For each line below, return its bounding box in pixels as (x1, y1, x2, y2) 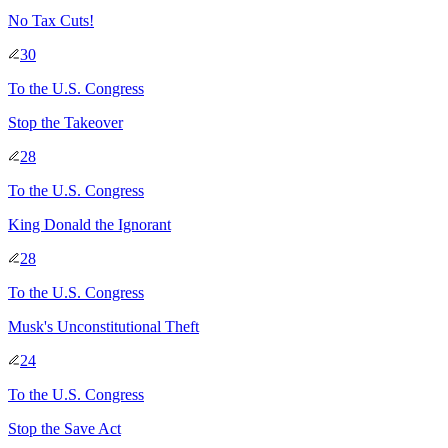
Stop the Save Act (8, 419, 121, 437)
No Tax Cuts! (8, 11, 94, 29)
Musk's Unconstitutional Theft (8, 317, 199, 335)
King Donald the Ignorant (8, 215, 171, 233)
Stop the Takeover (8, 113, 123, 131)
